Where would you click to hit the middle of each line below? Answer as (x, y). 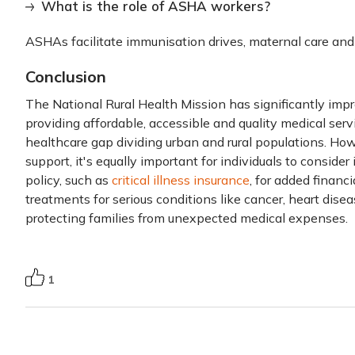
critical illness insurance (181, 180)
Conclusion (66, 76)
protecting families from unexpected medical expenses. (187, 218)
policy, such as (69, 180)
